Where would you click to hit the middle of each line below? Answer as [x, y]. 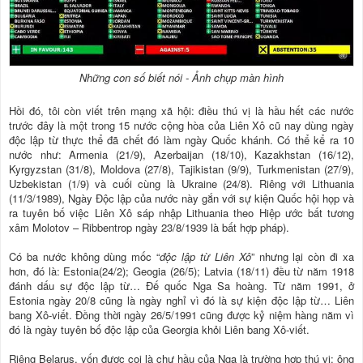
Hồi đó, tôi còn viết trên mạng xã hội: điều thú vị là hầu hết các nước [181, 111]
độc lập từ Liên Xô [205, 256]
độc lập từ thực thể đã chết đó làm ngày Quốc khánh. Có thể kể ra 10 [181, 140]
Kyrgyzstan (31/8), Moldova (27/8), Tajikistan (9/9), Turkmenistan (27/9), [181, 169]
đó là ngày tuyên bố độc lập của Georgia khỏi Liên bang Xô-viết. [159, 329]
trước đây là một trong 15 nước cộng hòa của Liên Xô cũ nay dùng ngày [181, 125]
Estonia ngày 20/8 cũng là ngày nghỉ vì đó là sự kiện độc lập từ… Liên [181, 300]
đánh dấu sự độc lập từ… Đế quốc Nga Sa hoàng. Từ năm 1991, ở [181, 286]
